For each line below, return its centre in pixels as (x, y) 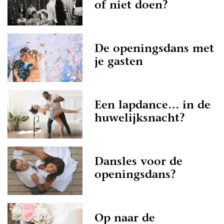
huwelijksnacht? (140, 119)
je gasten (119, 62)
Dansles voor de (138, 162)
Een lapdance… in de (152, 106)
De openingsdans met (154, 49)
